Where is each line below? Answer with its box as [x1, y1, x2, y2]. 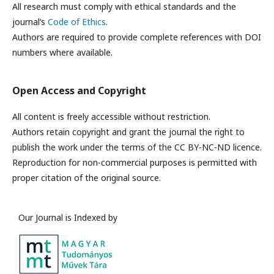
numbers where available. [12, 46, 113, 58]
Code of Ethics [48, 16, 106, 28]
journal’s [12, 16, 48, 28]
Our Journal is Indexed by [18, 212, 117, 223]
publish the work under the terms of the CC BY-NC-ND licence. [12, 141, 262, 153]
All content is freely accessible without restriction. [12, 111, 210, 122]
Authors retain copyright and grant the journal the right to [12, 126, 245, 138]
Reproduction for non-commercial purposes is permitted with [12, 157, 257, 168]
